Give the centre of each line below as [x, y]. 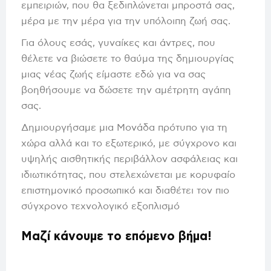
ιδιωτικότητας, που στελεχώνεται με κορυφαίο [128, 175]
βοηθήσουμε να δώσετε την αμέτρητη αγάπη [126, 90]
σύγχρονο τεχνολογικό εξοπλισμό [100, 206]
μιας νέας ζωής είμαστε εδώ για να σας [113, 74]
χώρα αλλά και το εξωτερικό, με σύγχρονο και [129, 143]
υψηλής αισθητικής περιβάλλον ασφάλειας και [129, 159]
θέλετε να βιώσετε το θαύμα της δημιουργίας [128, 58]
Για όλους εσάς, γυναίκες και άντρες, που [118, 43]
